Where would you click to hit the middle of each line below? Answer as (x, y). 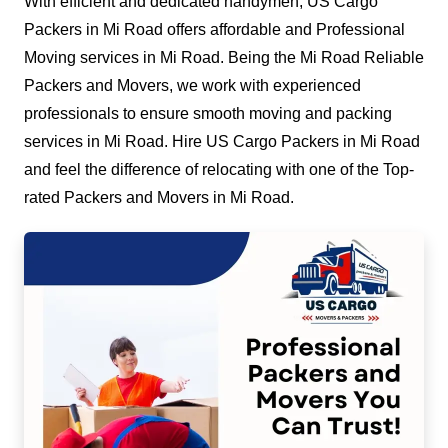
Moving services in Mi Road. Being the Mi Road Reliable (224, 58)
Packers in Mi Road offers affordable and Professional (214, 30)
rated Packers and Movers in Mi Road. (159, 198)
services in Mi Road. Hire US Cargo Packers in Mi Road (222, 142)
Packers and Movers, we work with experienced (192, 86)
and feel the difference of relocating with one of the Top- (219, 170)
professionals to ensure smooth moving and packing (208, 114)
